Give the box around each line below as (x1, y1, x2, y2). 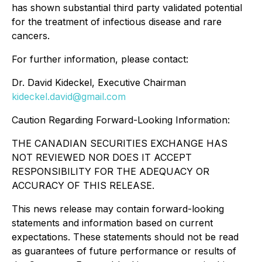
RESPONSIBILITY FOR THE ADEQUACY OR (12, 166, 209, 177)
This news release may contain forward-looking (12, 203, 224, 215)
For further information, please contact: (12, 53, 188, 65)
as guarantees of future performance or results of (12, 245, 236, 257)
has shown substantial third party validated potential (12, 2, 242, 13)
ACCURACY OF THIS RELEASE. (12, 180, 154, 191)
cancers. (12, 30, 50, 42)
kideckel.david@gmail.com (12, 91, 126, 102)
